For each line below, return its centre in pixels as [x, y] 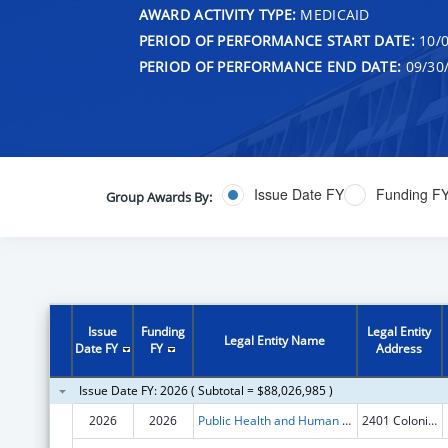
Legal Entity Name [275, 340]
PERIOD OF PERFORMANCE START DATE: [276, 40]
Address [399, 348]
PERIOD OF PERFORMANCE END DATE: [270, 66]
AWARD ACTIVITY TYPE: [217, 14]
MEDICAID [333, 14]
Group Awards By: [158, 196]
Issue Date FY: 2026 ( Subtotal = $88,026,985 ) [205, 390]
